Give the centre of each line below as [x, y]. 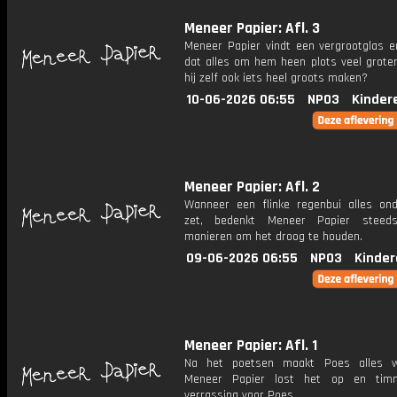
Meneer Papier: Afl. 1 [251, 346]
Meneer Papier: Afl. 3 [252, 28]
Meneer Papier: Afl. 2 [252, 187]
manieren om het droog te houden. [273, 237]
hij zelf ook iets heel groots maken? [276, 78]
